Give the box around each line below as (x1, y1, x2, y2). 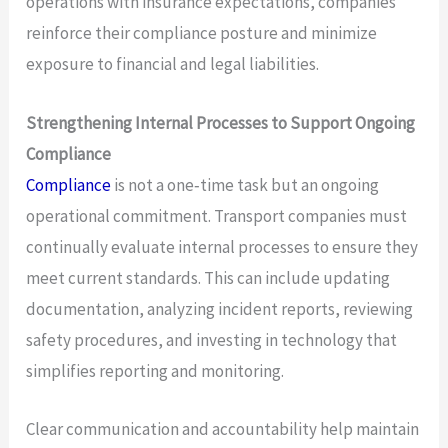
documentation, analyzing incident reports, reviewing (26, 297, 414, 320)
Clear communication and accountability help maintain (26, 417, 420, 440)
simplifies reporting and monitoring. (26, 359, 285, 382)
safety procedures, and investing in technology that (26, 328, 398, 351)
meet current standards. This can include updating (26, 266, 391, 289)
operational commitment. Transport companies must (26, 204, 408, 227)
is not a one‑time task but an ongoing (111, 173, 380, 196)
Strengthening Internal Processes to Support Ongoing (26, 111, 416, 134)
